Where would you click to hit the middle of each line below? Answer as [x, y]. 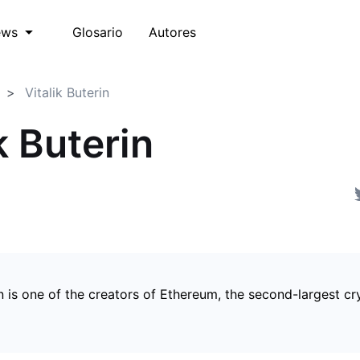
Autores [172, 32]
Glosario [98, 32]
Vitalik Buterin [67, 92]
